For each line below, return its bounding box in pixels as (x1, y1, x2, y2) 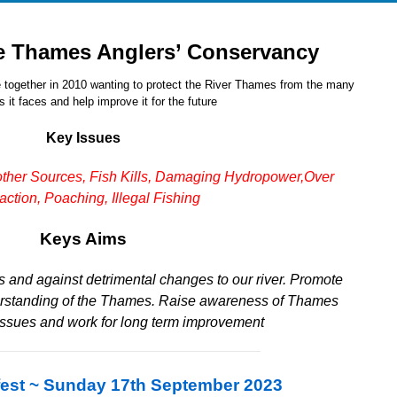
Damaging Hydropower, (155, 169, 304, 184)
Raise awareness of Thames (158, 293, 339, 308)
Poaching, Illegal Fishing (44, 191, 200, 206)
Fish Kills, (90, 169, 155, 184)
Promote (289, 272, 343, 287)
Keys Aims (40, 230, 127, 248)
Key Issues (46, 130, 121, 145)
